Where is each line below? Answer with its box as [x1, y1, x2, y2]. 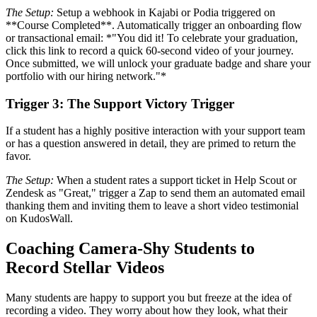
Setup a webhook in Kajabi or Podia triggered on [54, 6, 275, 18]
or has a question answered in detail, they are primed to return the [6, 137, 296, 150]
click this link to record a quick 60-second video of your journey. [6, 44, 294, 57]
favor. [6, 150, 31, 163]
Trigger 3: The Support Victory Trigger [6, 96, 234, 111]
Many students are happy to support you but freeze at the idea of [6, 292, 292, 304]
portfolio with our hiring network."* [6, 69, 166, 82]
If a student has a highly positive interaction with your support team [6, 125, 305, 137]
